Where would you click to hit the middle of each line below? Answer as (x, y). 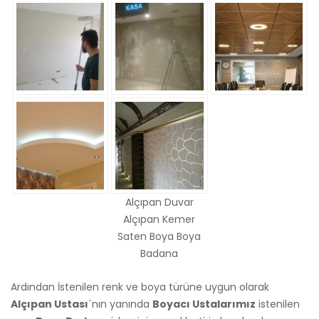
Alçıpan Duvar (159, 203)
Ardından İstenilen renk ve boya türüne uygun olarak (140, 287)
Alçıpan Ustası (49, 304)
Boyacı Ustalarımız (204, 304)
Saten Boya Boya (159, 237)
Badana (159, 254)
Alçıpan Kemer (159, 220)
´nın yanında (120, 304)
